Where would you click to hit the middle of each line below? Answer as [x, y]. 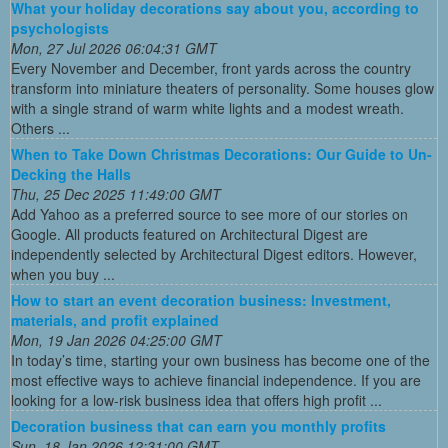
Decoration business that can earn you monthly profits [198, 425]
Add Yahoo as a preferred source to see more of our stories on [209, 213]
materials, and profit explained [115, 319]
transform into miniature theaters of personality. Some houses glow [222, 87]
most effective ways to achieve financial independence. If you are [216, 379]
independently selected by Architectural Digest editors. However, [214, 253]
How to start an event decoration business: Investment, [201, 299]
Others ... [40, 127]
